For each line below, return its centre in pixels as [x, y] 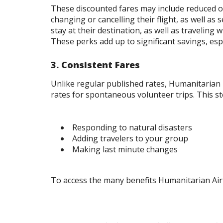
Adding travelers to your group [130, 139]
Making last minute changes [125, 150]
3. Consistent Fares [95, 65]
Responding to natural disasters [132, 128]
